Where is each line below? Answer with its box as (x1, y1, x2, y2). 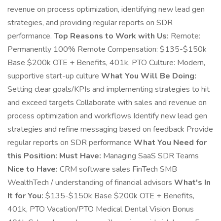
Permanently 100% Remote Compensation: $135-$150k (7, 44, 207, 55)
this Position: (7, 150, 57, 161)
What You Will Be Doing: (101, 71, 196, 81)
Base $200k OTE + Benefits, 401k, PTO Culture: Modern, (7, 57, 205, 68)
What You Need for (134, 137, 207, 148)
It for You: (7, 190, 43, 201)
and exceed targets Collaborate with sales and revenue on (7, 97, 207, 108)
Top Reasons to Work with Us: (54, 31, 169, 41)
